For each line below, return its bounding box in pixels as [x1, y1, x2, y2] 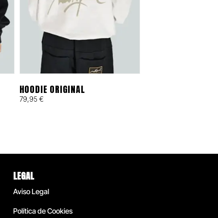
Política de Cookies [13, 206, 73, 216]
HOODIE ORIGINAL [19, 83, 85, 96]
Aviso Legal [13, 187, 49, 197]
